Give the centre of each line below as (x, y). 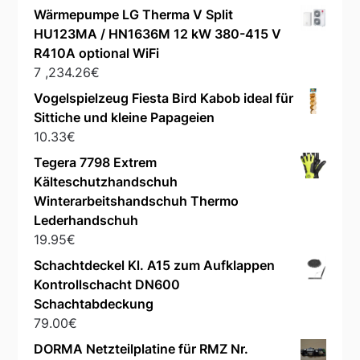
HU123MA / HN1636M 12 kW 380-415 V (158, 34)
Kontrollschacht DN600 (107, 285)
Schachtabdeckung (94, 304)
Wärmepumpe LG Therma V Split (134, 15)
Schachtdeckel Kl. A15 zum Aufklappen (155, 266)
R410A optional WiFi (97, 53)
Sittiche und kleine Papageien (125, 118)
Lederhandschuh (86, 221)
